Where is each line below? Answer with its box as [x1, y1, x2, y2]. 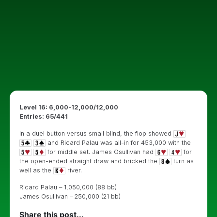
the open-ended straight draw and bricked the [19, 157, 159, 165]
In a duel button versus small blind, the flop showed [19, 130, 173, 137]
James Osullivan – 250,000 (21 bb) [19, 193, 121, 200]
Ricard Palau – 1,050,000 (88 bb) [19, 184, 117, 191]
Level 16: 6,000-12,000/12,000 [19, 104, 118, 111]
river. [65, 167, 82, 174]
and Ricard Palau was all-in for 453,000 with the [46, 139, 191, 146]
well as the [19, 167, 53, 174]
